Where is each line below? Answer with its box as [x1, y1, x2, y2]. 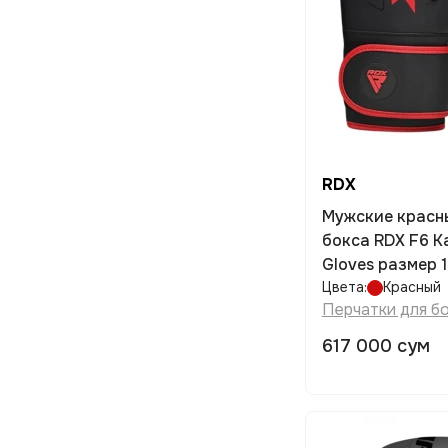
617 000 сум [321, 335, 430, 357]
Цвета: [321, 278, 367, 296]
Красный [382, 278, 441, 296]
